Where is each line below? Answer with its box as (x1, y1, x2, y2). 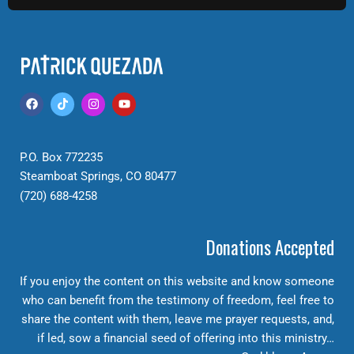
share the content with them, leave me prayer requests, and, (21, 311, 334, 326)
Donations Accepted (206, 233, 334, 261)
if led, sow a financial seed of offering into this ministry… (37, 330, 334, 345)
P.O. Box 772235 (20, 150, 103, 165)
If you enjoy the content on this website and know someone (20, 273, 334, 288)
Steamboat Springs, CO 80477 (20, 169, 176, 184)
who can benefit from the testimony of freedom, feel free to (22, 292, 334, 307)
